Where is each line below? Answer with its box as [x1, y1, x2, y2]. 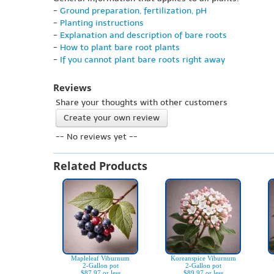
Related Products [53, 158, 147, 174]
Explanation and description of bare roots [60, 30, 227, 41]
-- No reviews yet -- [56, 131, 138, 143]
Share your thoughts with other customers [56, 97, 228, 108]
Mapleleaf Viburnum [71, 254, 130, 262]
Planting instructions [60, 18, 144, 29]
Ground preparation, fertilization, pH [60, 6, 207, 17]
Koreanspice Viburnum [170, 254, 236, 262]
